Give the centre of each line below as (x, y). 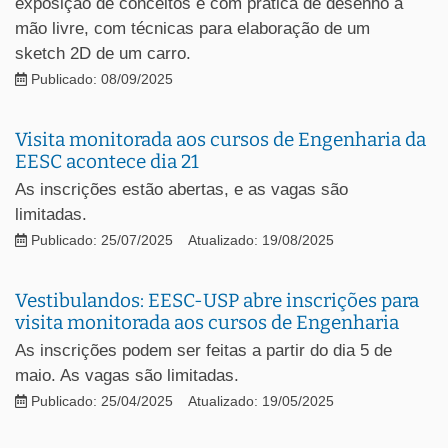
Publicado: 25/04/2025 (100, 401)
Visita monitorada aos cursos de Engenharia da (220, 139)
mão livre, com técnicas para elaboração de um (192, 28)
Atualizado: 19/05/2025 (261, 401)
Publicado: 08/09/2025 (100, 79)
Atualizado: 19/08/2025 (261, 240)
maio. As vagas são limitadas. (127, 375)
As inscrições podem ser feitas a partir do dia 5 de (203, 350)
